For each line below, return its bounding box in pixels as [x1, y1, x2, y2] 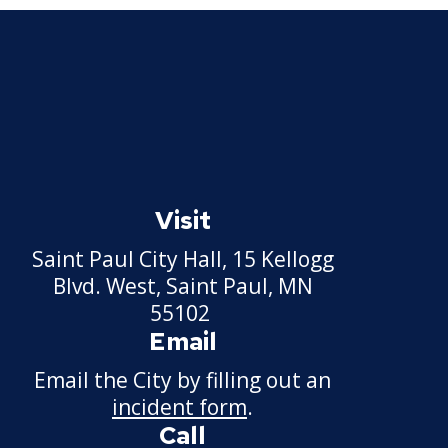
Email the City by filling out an [34, 365, 331, 394]
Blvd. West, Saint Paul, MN [52, 271, 313, 300]
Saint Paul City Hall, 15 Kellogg [31, 244, 334, 273]
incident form [112, 392, 247, 421]
